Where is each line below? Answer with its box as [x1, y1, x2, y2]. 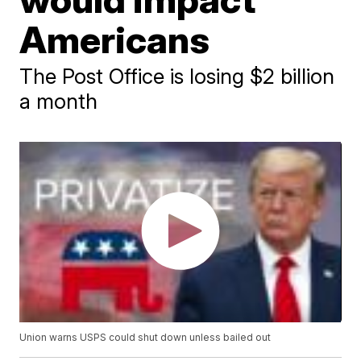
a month [19, 88, 98, 114]
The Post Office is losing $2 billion [19, 63, 335, 89]
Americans [19, 16, 210, 62]
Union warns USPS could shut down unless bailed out [19, 331, 272, 344]
